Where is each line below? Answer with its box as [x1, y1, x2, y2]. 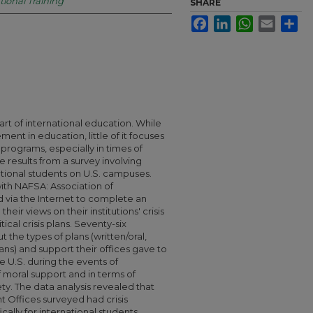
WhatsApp [253, 15, 295, 26]
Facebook [208, 15, 248, 26]
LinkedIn [231, 15, 265, 26]
